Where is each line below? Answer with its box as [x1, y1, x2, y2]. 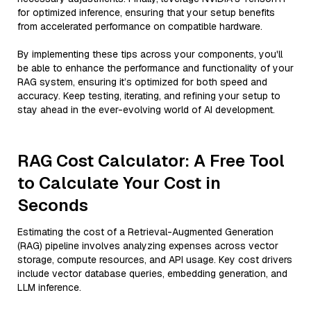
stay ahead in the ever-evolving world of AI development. [17, 103, 275, 116]
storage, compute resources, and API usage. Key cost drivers [17, 253, 292, 266]
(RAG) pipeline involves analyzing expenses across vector [17, 239, 278, 252]
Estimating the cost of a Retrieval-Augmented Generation [17, 226, 274, 238]
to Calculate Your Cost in [17, 172, 221, 194]
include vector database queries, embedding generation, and [17, 267, 287, 280]
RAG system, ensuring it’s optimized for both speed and [17, 76, 267, 88]
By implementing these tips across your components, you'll [17, 48, 283, 60]
